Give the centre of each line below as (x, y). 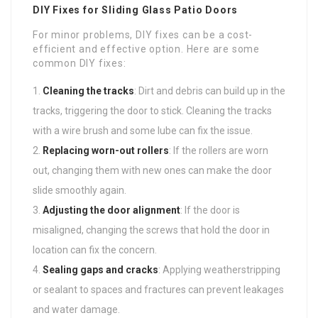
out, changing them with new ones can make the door (152, 170)
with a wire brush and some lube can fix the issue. (143, 130)
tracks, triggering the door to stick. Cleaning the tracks (152, 110)
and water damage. (76, 309)
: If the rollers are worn (219, 150)
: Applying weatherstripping (219, 269)
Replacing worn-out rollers (106, 150)
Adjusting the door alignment (111, 210)
